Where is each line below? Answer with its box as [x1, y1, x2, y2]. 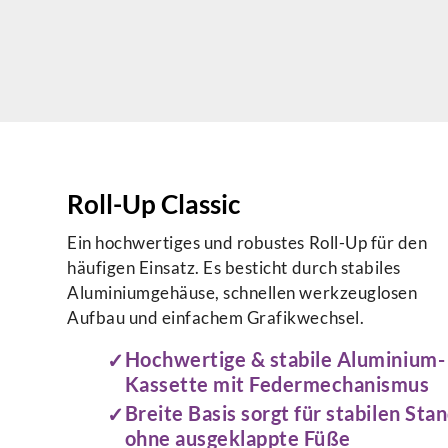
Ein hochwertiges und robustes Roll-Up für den [67, 231, 428, 253]
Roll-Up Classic [67, 189, 241, 220]
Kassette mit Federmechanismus [124, 371, 430, 396]
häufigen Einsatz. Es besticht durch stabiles [67, 256, 401, 278]
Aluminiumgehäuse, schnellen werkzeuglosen [67, 281, 418, 303]
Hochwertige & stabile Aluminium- [124, 346, 446, 371]
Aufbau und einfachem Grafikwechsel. [67, 306, 368, 328]
